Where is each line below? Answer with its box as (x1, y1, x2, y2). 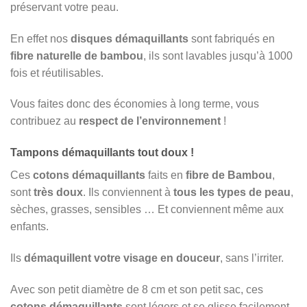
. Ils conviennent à (83, 186, 173, 199)
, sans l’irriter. (220, 251, 284, 264)
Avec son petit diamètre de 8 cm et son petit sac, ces (10, 283, 263, 295)
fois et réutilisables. (10, 66, 103, 79)
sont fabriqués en (188, 32, 275, 45)
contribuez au (10, 115, 79, 127)
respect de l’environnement (79, 115, 221, 127)
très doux (34, 186, 83, 199)
